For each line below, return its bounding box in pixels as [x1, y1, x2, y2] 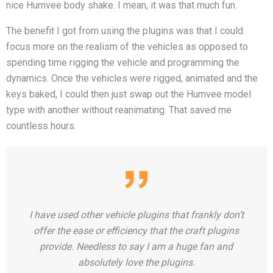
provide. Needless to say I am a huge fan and [40, 241, 233, 252]
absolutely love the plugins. [77, 257, 195, 268]
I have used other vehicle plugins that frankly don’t [29, 209, 244, 221]
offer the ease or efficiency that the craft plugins [34, 225, 239, 236]
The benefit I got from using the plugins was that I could [6, 25, 243, 37]
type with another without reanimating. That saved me [6, 104, 232, 116]
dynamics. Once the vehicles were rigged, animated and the [6, 73, 258, 84]
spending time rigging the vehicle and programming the [6, 57, 239, 68]
